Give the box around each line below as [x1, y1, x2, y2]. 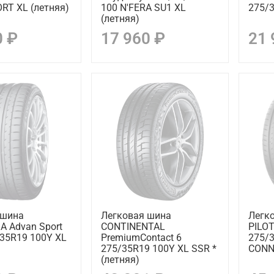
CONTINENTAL [100, 220, 165, 232]
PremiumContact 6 [100, 231, 182, 243]
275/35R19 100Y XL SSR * [100, 242, 217, 254]
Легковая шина [100, 209, 171, 221]
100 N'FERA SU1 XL [100, 1, 186, 13]
